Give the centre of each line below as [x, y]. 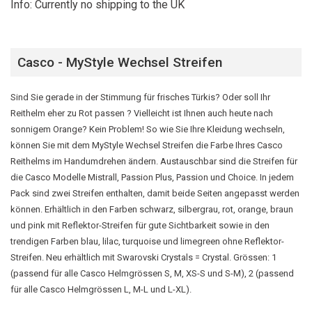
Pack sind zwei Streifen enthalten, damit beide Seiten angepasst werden [155, 194]
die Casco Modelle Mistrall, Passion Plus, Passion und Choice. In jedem [152, 178]
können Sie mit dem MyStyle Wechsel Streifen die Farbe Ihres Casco [147, 146]
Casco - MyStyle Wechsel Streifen [120, 62]
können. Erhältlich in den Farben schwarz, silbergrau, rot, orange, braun [152, 210]
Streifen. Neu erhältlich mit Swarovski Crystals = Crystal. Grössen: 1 [143, 258]
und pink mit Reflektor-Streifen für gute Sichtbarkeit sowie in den [140, 226]
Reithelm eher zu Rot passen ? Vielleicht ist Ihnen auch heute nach [142, 114]
